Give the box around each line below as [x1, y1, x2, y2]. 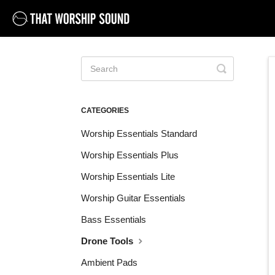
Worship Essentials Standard [81, 128, 197, 139]
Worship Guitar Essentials [81, 193, 185, 203]
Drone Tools [81, 236, 136, 246]
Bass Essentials [81, 214, 146, 225]
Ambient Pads [81, 257, 137, 268]
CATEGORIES [81, 106, 129, 115]
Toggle [221, 62, 257, 74]
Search [221, 72, 258, 84]
